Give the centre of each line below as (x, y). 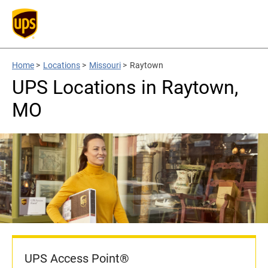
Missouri (105, 65)
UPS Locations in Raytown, (125, 87)
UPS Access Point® (77, 258)
